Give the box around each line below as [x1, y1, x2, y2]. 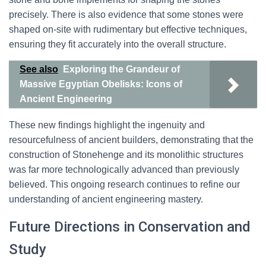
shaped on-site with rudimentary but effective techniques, [9, 24, 247, 34]
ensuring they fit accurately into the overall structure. [9, 39, 226, 49]
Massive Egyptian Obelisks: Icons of [20, 79, 182, 89]
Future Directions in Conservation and [9, 218, 251, 235]
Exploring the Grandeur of [63, 64, 180, 74]
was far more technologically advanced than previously [9, 164, 239, 175]
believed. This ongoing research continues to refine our [9, 179, 240, 189]
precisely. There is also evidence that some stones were [9, 9, 243, 20]
